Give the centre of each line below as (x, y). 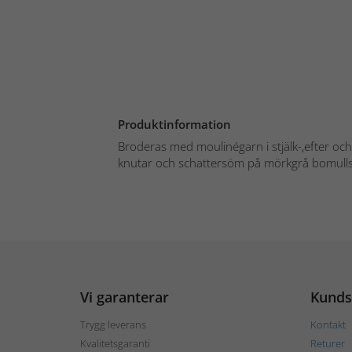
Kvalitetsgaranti (115, 343)
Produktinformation (174, 124)
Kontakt (328, 324)
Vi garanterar (125, 297)
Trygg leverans (113, 324)
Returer (327, 343)
